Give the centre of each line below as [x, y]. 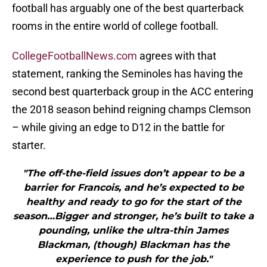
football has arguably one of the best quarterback [128, 8]
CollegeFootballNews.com [74, 56]
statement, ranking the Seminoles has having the [128, 74]
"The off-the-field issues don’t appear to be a [133, 173]
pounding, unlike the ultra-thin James [133, 231]
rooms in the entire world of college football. [115, 26]
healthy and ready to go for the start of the [133, 202]
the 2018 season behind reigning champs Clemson [131, 110]
